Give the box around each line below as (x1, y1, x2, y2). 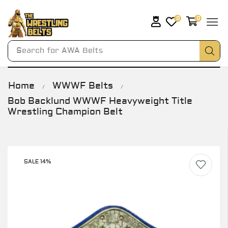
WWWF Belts (52, 79, 113, 92)
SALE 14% (23, 158, 51, 166)
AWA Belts (61, 45, 103, 55)
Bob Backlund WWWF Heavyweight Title (8, 95, 192, 107)
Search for (16, 45, 59, 55)
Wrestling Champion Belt (8, 105, 123, 118)
